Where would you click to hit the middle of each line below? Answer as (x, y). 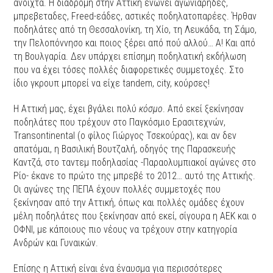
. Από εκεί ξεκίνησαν (204, 109)
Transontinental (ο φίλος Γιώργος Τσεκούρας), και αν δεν (125, 136)
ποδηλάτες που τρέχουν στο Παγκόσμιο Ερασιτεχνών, (120, 122)
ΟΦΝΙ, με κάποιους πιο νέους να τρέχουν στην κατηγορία (126, 230)
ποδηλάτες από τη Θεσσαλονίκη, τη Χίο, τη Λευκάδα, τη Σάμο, (135, 30)
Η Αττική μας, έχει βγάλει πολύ (76, 109)
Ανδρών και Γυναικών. (56, 243)
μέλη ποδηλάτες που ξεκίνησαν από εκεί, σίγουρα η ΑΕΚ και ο (135, 216)
